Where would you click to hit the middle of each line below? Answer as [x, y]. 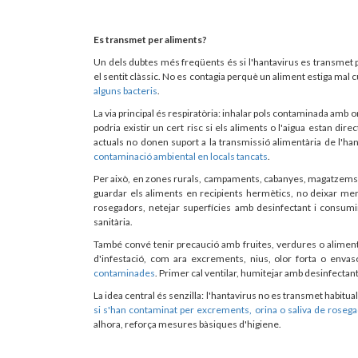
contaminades [124, 272]
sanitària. [113, 221]
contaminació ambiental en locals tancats [181, 156]
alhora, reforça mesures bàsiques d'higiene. [187, 324]
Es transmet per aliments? [150, 39]
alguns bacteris [125, 90]
